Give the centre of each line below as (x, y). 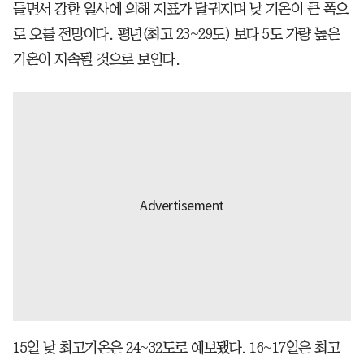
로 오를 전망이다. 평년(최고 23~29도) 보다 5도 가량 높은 (176, 34)
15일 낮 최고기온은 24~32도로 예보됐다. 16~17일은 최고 (176, 347)
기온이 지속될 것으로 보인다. (96, 59)
